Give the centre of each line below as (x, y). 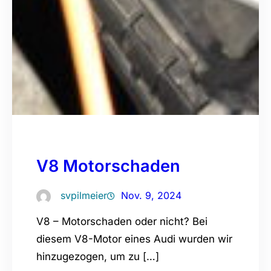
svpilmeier (84, 196)
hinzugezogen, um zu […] (98, 257)
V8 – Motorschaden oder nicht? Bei (122, 222)
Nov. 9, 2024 (151, 196)
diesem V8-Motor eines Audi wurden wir (134, 239)
